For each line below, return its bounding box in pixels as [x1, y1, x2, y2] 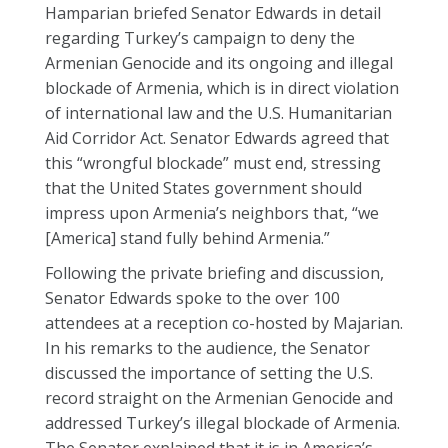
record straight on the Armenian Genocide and [45, 387, 393, 409]
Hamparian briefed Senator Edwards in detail [45, 2, 381, 24]
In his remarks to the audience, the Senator [45, 337, 370, 359]
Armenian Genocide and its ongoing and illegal [45, 52, 393, 74]
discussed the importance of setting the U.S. [45, 362, 373, 384]
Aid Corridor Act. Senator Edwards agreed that [45, 127, 389, 149]
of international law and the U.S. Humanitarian [45, 102, 392, 124]
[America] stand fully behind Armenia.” [45, 227, 330, 249]
